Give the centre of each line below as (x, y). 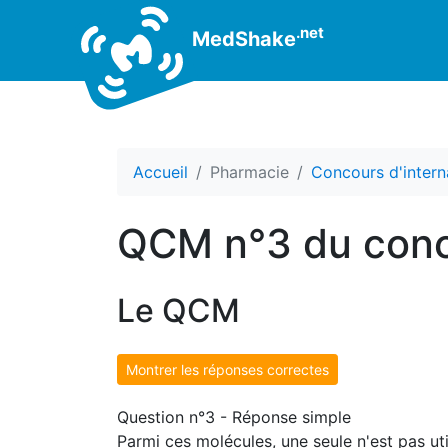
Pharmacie (249, 172)
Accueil (160, 172)
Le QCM (178, 310)
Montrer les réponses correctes (227, 369)
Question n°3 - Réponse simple (234, 417)
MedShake (241, 38)
